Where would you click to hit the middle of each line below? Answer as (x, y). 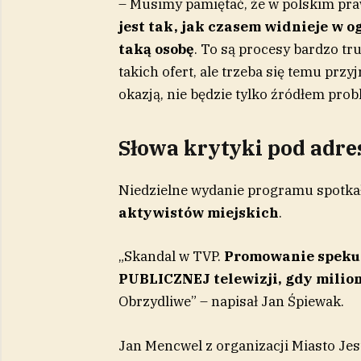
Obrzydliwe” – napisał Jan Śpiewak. (231, 302)
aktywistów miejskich (198, 213)
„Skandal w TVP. (171, 257)
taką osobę (156, 49)
